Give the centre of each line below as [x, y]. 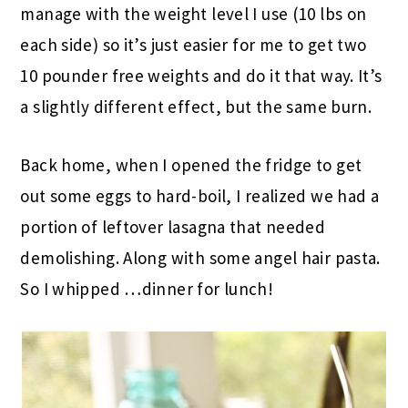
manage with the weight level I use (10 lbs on [194, 13]
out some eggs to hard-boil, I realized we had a [200, 195]
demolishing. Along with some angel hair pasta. [200, 257]
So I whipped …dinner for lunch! [147, 288]
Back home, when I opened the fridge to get [191, 164]
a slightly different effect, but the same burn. [196, 106]
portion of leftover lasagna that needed [173, 226]
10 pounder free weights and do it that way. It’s [201, 75]
